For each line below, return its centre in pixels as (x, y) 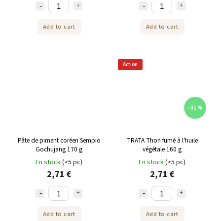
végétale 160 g (162, 149)
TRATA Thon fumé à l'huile (162, 140)
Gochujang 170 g (59, 149)
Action (130, 65)
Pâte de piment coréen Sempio (59, 140)
